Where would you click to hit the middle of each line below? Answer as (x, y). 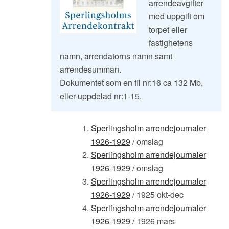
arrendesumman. (90, 69)
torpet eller (168, 29)
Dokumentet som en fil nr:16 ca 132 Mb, (131, 82)
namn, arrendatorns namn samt (116, 56)
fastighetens (171, 42)
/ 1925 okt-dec (157, 194)
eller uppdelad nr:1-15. (101, 96)
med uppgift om (177, 16)
